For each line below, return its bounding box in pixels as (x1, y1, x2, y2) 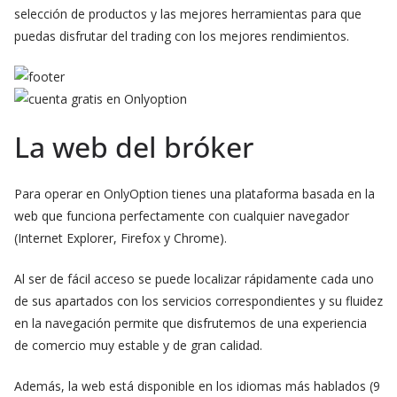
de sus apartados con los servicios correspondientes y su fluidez (14, 292, 383, 309)
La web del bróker (14, 128, 253, 166)
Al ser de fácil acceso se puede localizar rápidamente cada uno (14, 270, 374, 287)
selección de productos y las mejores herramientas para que (14, 5, 362, 22)
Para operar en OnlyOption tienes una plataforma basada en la (14, 185, 375, 202)
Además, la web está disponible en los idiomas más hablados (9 (14, 378, 380, 394)
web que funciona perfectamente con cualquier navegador (14, 207, 349, 224)
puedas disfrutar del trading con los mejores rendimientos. (14, 27, 349, 44)
